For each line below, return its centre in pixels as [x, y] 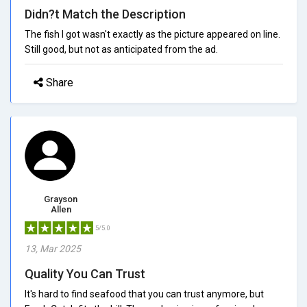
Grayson [61, 199]
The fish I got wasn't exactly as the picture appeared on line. [152, 34]
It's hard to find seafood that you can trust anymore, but [144, 294]
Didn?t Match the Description [105, 14]
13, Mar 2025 [53, 248]
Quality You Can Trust [85, 273]
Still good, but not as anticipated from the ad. [121, 49]
